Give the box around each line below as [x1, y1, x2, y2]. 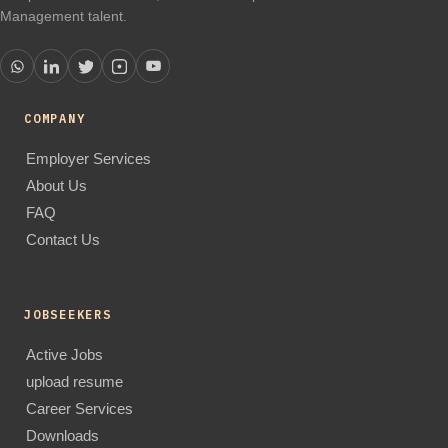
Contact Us [25, 232, 100, 249]
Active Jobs [25, 346, 103, 363]
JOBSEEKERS [24, 306, 112, 322]
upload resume [25, 373, 123, 390]
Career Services [25, 400, 133, 417]
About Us [25, 178, 87, 195]
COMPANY [24, 111, 86, 127]
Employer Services [25, 151, 151, 168]
